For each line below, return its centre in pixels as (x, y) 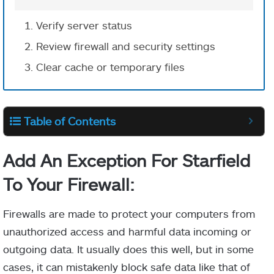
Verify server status (84, 25)
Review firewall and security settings (126, 46)
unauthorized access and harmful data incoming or (127, 231)
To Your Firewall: (69, 184)
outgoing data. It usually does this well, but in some (128, 249)
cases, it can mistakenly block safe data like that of (127, 266)
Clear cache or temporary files (110, 67)
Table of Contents (70, 121)
